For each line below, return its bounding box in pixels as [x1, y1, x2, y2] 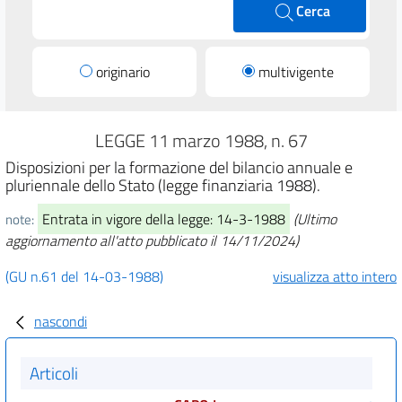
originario [95, 60, 150, 83]
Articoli [30, 359, 78, 386]
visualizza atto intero [273, 265, 397, 287]
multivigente [258, 60, 334, 83]
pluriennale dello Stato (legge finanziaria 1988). [5, 172, 320, 197]
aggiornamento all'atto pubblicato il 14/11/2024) [5, 229, 299, 251]
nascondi [34, 310, 87, 332]
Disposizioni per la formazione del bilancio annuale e [5, 154, 353, 179]
